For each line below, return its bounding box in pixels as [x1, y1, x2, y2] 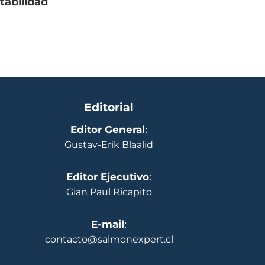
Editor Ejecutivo [66, 171, 149, 183]
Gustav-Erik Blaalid [64, 139, 153, 151]
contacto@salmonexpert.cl [44, 234, 173, 245]
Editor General [70, 124, 145, 136]
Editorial [84, 100, 134, 115]
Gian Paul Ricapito [66, 186, 152, 198]
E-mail [91, 218, 124, 231]
